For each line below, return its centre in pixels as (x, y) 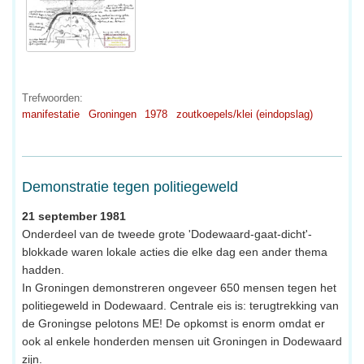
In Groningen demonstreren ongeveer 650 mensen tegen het (179, 287)
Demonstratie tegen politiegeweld (130, 186)
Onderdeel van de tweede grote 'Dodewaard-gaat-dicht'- (167, 234)
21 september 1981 (74, 216)
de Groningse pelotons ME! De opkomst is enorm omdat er (173, 323)
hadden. (43, 269)
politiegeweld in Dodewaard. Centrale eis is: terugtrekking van (180, 305)
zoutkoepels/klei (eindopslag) (244, 114)
